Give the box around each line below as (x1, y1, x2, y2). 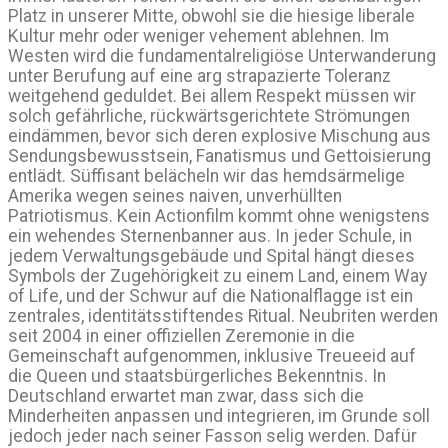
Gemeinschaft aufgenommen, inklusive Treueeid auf (8, 346, 416, 367)
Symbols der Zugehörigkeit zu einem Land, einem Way (8, 266, 427, 287)
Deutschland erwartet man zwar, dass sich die (8, 386, 364, 407)
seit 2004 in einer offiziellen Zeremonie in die (8, 326, 355, 347)
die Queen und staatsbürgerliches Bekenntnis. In (8, 366, 386, 387)
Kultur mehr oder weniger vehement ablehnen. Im (8, 26, 389, 47)
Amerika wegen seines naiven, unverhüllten (8, 186, 342, 207)
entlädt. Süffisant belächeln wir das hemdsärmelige (8, 166, 405, 187)
